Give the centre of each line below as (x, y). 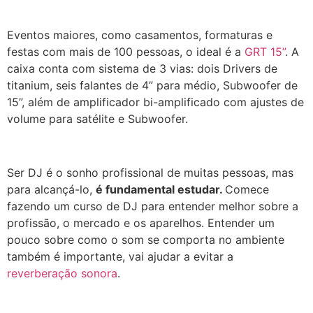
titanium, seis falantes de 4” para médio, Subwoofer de (152, 86)
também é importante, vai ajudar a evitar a (120, 257)
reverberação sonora (62, 274)
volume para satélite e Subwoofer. (97, 119)
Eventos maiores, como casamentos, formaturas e (140, 35)
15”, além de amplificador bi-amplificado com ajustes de (155, 102)
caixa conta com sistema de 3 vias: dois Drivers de (142, 69)
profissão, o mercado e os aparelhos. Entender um (141, 223)
